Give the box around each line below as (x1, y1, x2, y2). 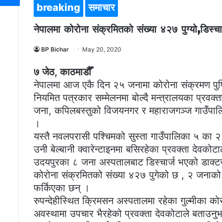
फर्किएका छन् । (34, 182, 90, 194)
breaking (37, 1, 80, 14)
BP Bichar (41, 46, 69, 54)
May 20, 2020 (82, 46, 121, 54)
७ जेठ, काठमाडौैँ (34, 66, 91, 78)
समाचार (88, 1, 115, 14)
